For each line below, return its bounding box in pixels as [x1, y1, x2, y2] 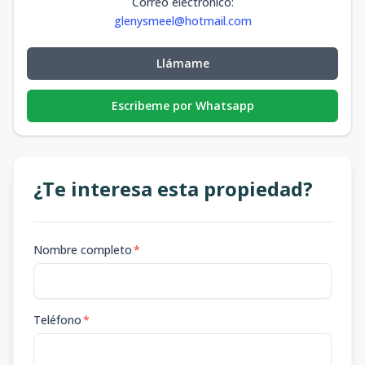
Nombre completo [33, 242, 132, 257]
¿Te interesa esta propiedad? [33, 175, 313, 202]
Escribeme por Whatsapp [111, 98, 254, 113]
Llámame [156, 55, 209, 71]
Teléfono [33, 312, 81, 328]
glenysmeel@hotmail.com [113, 13, 252, 29]
